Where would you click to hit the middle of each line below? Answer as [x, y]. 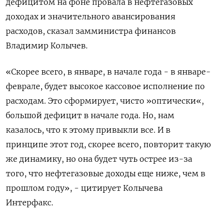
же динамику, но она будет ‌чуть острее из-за [99, 159]
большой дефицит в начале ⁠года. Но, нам [90, 116]
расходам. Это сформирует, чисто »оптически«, [105, 101]
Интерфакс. [30, 203]
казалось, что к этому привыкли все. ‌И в [88, 130]
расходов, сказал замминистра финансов [91, 31]
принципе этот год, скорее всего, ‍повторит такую [108, 145]
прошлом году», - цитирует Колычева [84, 188]
